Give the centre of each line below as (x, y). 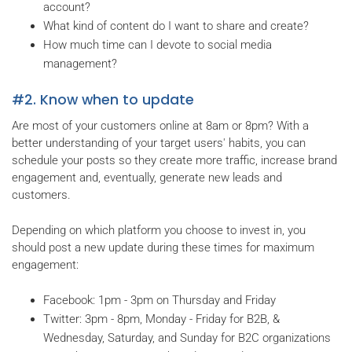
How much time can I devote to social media (158, 44)
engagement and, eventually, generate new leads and (147, 178)
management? (80, 63)
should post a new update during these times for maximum (163, 247)
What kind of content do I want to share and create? (176, 26)
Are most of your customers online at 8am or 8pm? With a (160, 126)
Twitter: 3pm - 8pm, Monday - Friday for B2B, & (161, 319)
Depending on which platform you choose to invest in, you (159, 230)
